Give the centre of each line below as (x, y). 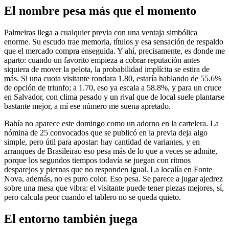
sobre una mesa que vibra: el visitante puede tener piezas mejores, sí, (114, 188)
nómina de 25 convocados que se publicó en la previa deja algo (106, 132)
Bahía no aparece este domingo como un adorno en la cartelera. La (111, 123)
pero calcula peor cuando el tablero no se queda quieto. (93, 197)
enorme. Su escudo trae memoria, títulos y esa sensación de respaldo (114, 41)
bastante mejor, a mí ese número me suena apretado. (87, 106)
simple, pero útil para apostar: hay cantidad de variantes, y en (102, 142)
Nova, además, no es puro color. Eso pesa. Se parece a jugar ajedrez (113, 178)
